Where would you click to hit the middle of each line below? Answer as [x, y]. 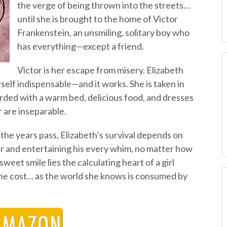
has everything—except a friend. [81, 46]
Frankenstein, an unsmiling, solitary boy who [103, 32]
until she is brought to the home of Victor [98, 19]
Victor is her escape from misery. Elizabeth [100, 70]
